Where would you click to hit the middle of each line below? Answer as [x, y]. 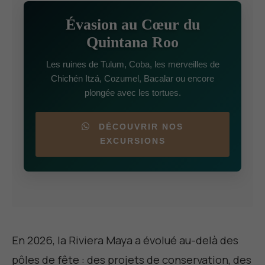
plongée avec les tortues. [132, 93]
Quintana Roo [132, 43]
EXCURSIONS [132, 141]
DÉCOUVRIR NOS [139, 127]
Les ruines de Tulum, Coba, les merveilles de [132, 64]
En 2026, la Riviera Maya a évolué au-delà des [125, 240]
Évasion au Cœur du [132, 25]
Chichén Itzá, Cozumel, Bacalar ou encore [132, 79]
